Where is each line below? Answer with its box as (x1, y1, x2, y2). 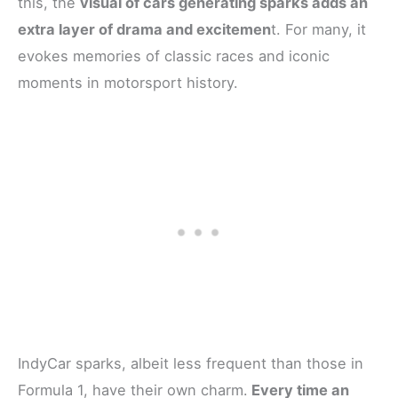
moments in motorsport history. (18, 73, 238, 92)
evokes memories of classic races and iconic (18, 46, 330, 65)
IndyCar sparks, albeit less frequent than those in (18, 354, 363, 373)
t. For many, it (271, 20, 366, 38)
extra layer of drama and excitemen (18, 20, 271, 38)
